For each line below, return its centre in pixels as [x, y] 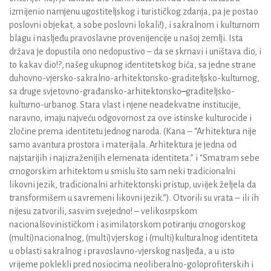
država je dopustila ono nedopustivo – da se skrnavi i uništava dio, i [135, 52]
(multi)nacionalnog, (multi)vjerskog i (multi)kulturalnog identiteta [134, 238]
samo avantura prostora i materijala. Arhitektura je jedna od [123, 145]
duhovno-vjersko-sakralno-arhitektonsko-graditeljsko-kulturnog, [134, 78]
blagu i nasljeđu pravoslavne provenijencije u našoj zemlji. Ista [126, 38]
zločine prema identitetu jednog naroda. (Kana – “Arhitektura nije [133, 132]
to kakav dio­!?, [37, 65]
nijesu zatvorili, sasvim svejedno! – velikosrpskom [103, 211]
